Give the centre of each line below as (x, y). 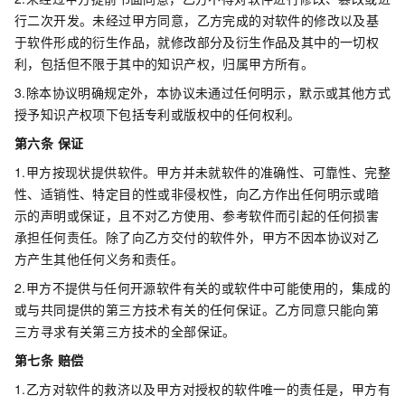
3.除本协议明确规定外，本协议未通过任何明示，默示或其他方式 (202, 92)
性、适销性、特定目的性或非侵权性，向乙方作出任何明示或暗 (197, 193)
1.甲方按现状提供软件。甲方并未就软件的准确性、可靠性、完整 (202, 172)
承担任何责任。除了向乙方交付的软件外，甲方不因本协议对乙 (197, 237)
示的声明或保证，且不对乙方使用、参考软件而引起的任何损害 (197, 215)
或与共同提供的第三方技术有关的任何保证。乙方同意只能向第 (197, 309)
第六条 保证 (49, 143)
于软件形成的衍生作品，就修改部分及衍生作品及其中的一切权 (197, 42)
